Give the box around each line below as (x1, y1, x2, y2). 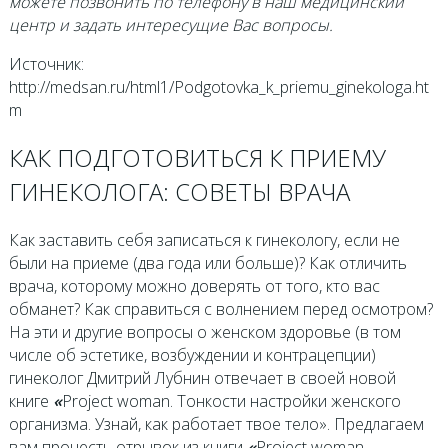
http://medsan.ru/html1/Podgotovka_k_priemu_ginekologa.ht (8, 75, 429, 98)
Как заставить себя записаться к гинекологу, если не (8, 229, 400, 252)
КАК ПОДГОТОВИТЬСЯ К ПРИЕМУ (8, 141, 386, 175)
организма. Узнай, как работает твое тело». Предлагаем (8, 413, 424, 436)
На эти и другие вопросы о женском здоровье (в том (8, 321, 401, 344)
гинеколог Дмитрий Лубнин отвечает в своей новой (8, 367, 396, 390)
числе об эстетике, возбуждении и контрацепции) (8, 344, 376, 367)
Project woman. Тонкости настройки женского (61, 390, 401, 413)
